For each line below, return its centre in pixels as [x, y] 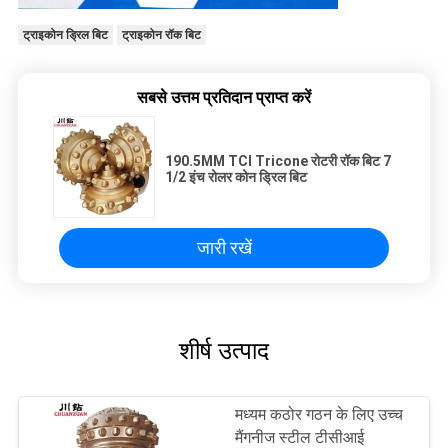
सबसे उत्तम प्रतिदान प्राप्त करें [224, 97]
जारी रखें [224, 247]
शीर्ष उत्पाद [224, 350]
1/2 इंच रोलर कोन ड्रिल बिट [236, 176]
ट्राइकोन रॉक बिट [161, 35]
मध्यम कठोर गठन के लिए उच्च [319, 414]
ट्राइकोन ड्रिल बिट [65, 35]
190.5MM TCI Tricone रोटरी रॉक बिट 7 [278, 160]
